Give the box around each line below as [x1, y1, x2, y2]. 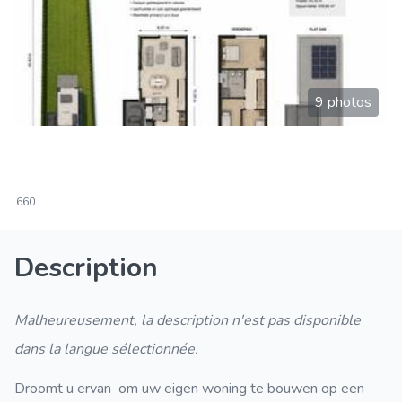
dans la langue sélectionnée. [14, 339, 198, 359]
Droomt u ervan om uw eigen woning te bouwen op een [14, 379, 364, 398]
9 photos [315, 92, 371, 112]
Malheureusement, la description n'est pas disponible [14, 310, 361, 330]
